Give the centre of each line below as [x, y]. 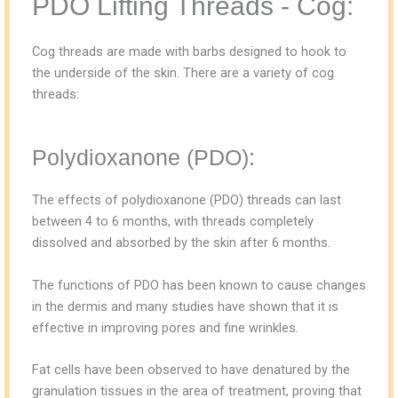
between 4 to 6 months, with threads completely [173, 222]
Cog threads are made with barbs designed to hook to [189, 51]
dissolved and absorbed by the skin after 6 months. [181, 243]
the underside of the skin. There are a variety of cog [183, 72]
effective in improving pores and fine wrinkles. [165, 327]
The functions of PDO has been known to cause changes [199, 285]
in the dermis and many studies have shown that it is [185, 306]
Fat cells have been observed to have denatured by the [191, 369]
